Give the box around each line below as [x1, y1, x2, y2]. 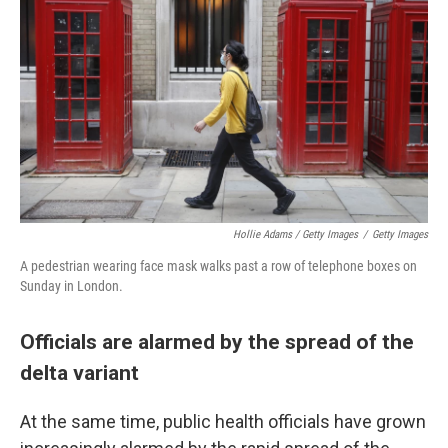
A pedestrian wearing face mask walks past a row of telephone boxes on [20, 258, 417, 274]
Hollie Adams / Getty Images [233, 228, 358, 241]
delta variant [20, 360, 139, 385]
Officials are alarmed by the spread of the [20, 329, 414, 354]
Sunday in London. [20, 278, 123, 294]
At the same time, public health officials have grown [20, 411, 426, 432]
